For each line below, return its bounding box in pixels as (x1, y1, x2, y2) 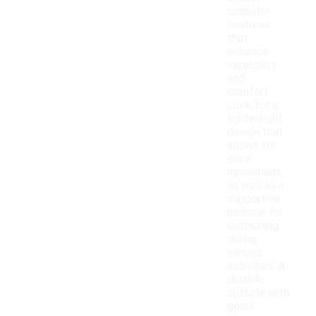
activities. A (227, 259, 285, 273)
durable (227, 272, 264, 286)
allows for (227, 138, 276, 152)
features (227, 18, 270, 32)
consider (227, 4, 269, 18)
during (227, 232, 257, 246)
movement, (227, 165, 283, 179)
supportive (227, 192, 280, 206)
